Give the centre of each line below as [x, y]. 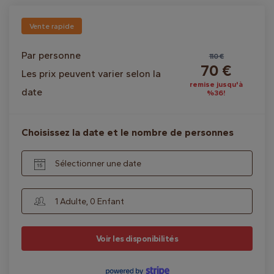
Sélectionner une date [98, 164]
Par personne [51, 55]
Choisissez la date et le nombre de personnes [128, 132]
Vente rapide [52, 26]
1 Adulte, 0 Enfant [90, 202]
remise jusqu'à [217, 84]
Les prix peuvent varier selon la [91, 74]
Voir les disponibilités [137, 239]
